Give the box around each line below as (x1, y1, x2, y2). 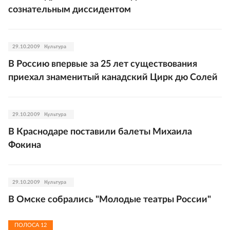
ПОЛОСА (14, 222, 41, 228)
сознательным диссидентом (8, 5, 131, 14)
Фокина (8, 141, 41, 150)
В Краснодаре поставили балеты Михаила (8, 127, 192, 137)
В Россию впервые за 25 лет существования (8, 60, 197, 69)
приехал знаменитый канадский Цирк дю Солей (8, 73, 218, 82)
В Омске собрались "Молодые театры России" (8, 195, 211, 204)
